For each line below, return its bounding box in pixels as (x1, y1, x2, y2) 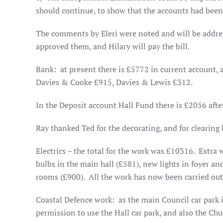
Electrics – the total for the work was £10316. (36, 145, 195, 156)
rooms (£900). (36, 171, 85, 182)
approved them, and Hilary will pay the (36, 41, 174, 52)
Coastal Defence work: (36, 194, 114, 205)
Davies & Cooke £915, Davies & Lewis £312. (36, 77, 193, 88)
